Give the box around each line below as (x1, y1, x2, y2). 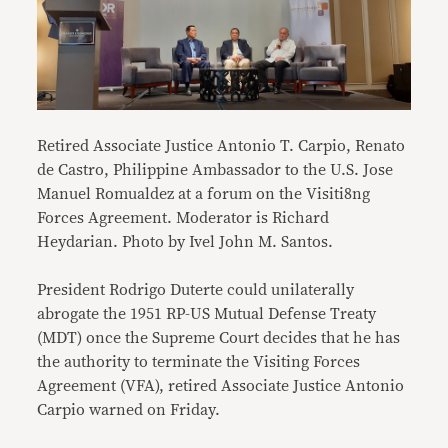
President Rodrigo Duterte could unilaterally (37, 282, 355, 299)
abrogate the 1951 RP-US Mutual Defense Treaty (37, 306, 377, 323)
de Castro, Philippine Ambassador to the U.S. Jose (37, 162, 394, 179)
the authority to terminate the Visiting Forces (37, 354, 361, 371)
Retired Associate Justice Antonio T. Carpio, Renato (37, 138, 406, 155)
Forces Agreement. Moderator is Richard (37, 210, 330, 227)
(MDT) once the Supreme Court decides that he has (37, 330, 401, 347)
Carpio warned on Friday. (37, 402, 221, 419)
